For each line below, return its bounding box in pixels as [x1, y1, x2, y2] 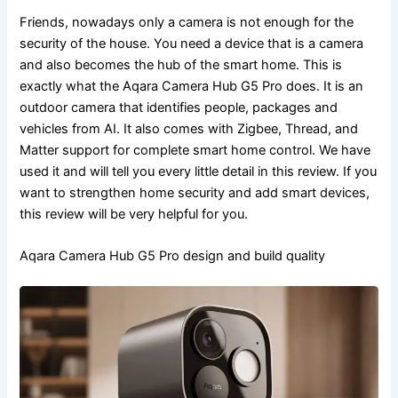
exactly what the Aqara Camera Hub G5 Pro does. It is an [20, 77, 364, 94]
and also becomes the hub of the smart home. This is [20, 56, 343, 73]
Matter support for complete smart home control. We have [20, 141, 371, 158]
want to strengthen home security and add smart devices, [20, 184, 370, 201]
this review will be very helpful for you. [20, 205, 249, 222]
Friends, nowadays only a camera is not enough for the [20, 13, 354, 30]
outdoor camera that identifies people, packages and [20, 99, 338, 115]
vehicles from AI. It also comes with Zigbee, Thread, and [20, 120, 359, 137]
